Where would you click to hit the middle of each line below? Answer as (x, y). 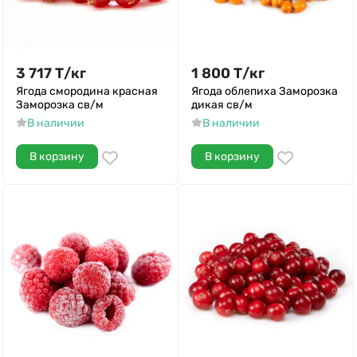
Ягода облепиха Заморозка (265, 91)
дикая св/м (222, 105)
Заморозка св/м (60, 105)
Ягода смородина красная (87, 91)
